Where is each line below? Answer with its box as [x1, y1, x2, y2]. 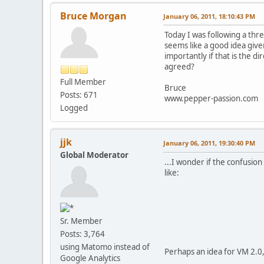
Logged [60, 102, 88, 113]
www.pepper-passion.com [164, 93, 258, 104]
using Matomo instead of [60, 242, 150, 253]
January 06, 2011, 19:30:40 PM [163, 138, 255, 147]
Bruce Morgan [60, 9, 127, 22]
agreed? [164, 61, 194, 72]
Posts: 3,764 [60, 229, 105, 240]
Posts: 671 [60, 89, 98, 100]
